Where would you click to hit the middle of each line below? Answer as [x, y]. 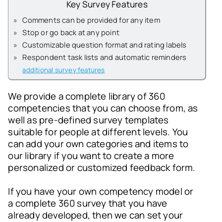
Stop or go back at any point [71, 32]
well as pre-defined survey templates [88, 120]
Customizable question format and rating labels [105, 45]
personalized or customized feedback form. [102, 168]
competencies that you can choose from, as [103, 108]
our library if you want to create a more [91, 156]
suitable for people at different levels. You [98, 132]
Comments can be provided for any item [91, 20]
